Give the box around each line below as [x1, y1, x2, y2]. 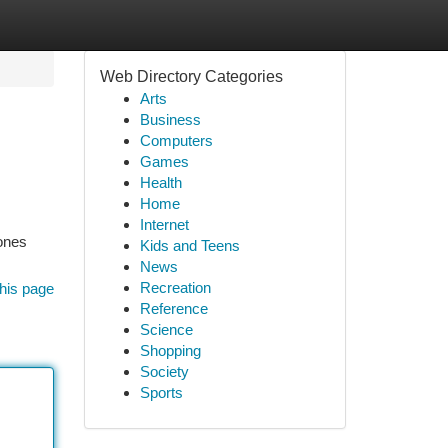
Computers [139, 132, 213, 149]
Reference [139, 300, 208, 317]
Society [139, 363, 189, 380]
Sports [139, 384, 183, 401]
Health [139, 174, 182, 191]
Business [139, 111, 201, 128]
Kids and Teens [139, 237, 240, 254]
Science [139, 321, 193, 338]
